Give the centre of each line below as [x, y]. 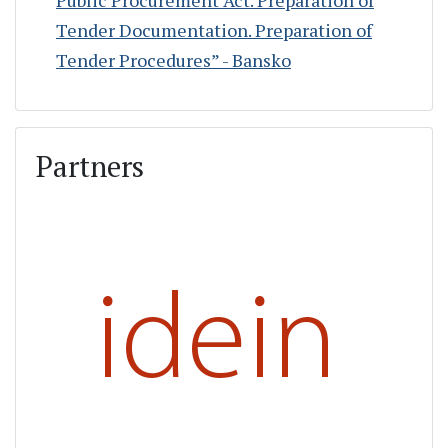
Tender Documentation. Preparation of [214, 29]
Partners [90, 165]
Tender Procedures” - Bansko [173, 59]
